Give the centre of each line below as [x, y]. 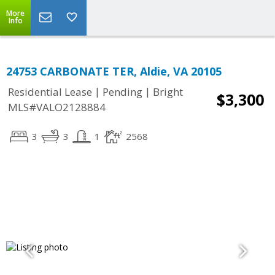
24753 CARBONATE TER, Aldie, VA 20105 [114, 71]
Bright [168, 92]
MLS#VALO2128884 [57, 107]
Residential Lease [50, 92]
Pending [122, 92]
